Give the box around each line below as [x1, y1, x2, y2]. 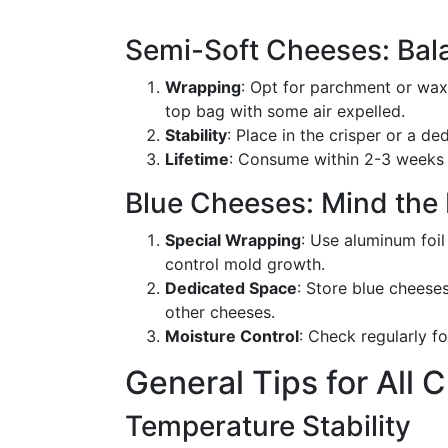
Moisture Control [165, 326, 299, 346]
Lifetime [165, 149, 229, 169]
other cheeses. [165, 302, 275, 322]
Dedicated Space [165, 278, 297, 298]
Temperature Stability [125, 409, 411, 443]
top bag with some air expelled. [165, 101, 405, 121]
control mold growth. [165, 254, 325, 274]
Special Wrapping [165, 230, 301, 250]
